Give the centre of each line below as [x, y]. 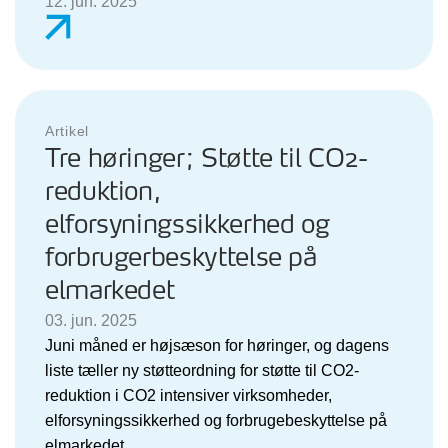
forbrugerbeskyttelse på [181, 258]
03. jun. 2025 [91, 320]
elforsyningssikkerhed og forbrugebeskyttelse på [216, 420]
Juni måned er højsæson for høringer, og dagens [217, 345]
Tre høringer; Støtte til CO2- [206, 159]
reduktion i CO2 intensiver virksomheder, [188, 395]
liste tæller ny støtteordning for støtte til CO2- [202, 370]
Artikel [67, 130]
